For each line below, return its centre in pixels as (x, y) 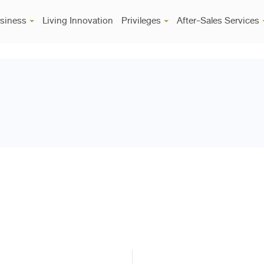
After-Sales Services (218, 20)
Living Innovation (78, 20)
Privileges (141, 20)
